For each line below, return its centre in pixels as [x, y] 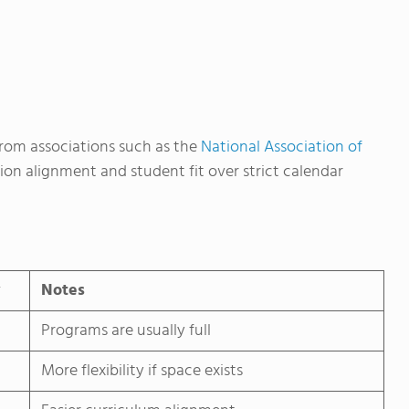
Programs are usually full [126, 331]
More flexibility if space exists [142, 372]
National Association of [282, 148]
